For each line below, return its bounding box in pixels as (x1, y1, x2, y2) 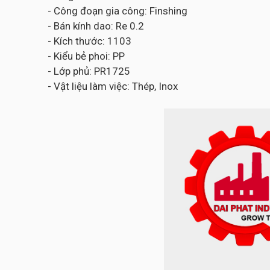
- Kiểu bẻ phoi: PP (45, 50, 125, 62)
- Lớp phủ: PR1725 (45, 65, 130, 77)
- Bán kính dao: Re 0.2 (45, 20, 144, 32)
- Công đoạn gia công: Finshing (45, 5, 187, 17)
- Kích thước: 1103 (45, 35, 131, 47)
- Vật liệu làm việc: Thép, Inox (45, 80, 178, 92)
